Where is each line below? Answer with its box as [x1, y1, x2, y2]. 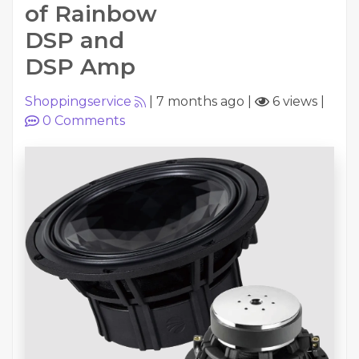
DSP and [25, 26, 124, 54]
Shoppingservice [25, 94, 131, 109]
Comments [51, 113, 125, 128]
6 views [269, 94, 317, 109]
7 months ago [156, 94, 244, 109]
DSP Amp [25, 53, 135, 80]
